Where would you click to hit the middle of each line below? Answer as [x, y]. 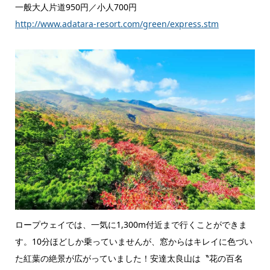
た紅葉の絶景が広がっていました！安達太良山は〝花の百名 [129, 258]
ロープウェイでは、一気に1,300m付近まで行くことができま [131, 224]
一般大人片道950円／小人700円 [76, 7]
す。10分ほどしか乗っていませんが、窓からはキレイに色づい [133, 241]
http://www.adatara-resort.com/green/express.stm [117, 24]
